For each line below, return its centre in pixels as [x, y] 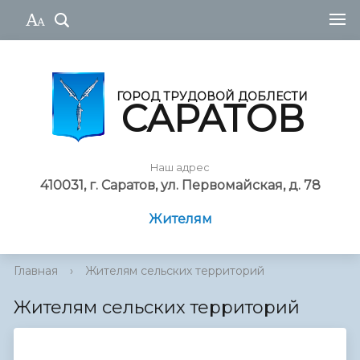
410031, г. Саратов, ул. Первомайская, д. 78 [180, 186]
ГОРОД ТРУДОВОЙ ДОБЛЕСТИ [212, 96]
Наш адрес [180, 168]
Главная [36, 271]
